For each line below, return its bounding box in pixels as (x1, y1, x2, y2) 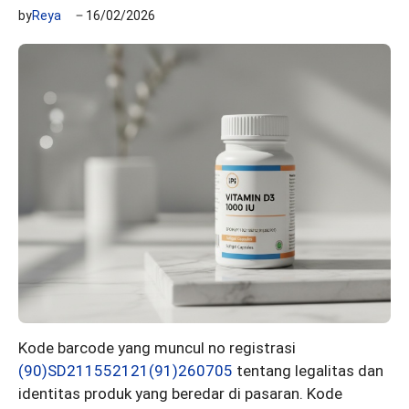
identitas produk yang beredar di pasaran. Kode (18, 383, 342, 403)
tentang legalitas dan (233, 361, 383, 380)
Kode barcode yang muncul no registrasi (18, 338, 296, 357)
